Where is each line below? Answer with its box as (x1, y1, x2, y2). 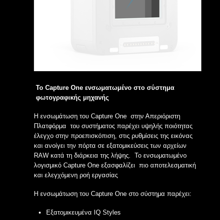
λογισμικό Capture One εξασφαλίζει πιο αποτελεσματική (34, 162, 196, 169)
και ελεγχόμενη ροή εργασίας (34, 171, 120, 179)
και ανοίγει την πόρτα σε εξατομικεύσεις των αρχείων (34, 142, 187, 149)
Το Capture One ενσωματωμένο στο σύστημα (36, 84, 174, 91)
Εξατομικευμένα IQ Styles (46, 209, 121, 216)
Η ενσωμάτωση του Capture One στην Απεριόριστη (34, 112, 180, 120)
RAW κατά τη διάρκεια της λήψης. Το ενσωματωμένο (34, 152, 187, 159)
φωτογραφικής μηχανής (34, 94, 109, 101)
